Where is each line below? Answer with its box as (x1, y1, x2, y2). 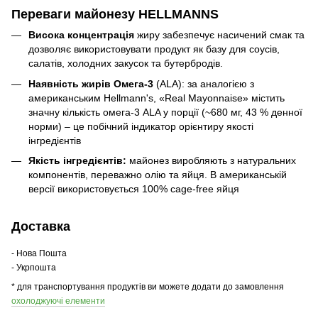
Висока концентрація (28, 29, 134, 41)
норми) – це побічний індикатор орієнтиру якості (28, 120, 253, 132)
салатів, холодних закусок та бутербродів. (28, 57, 223, 70)
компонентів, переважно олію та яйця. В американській (28, 168, 287, 180)
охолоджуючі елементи (11, 295, 105, 306)
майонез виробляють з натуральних (126, 154, 296, 166)
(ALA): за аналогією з (153, 77, 254, 89)
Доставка (11, 219, 70, 234)
